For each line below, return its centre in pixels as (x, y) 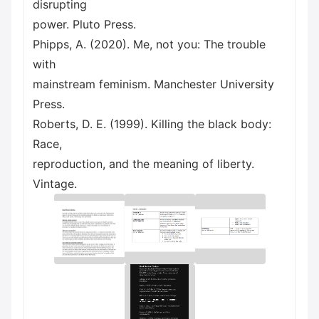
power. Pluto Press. (84, 24)
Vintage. (55, 184)
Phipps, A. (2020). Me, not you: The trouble (149, 44)
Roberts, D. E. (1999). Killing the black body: (152, 124)
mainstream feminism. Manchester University (153, 84)
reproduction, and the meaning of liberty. (143, 164)
